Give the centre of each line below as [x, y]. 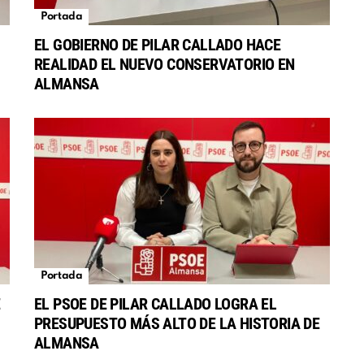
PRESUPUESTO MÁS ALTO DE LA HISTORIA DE [177, 324]
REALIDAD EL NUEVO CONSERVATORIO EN [165, 65]
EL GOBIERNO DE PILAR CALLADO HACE [158, 45]
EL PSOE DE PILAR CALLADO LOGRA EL [156, 304]
